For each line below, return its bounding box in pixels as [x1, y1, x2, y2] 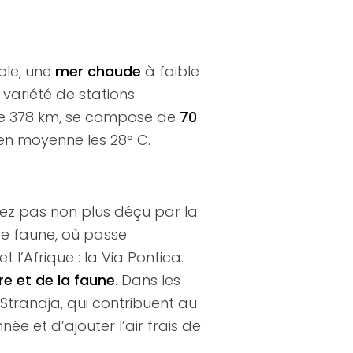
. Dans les [115, 270, 180, 291]
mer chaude [55, 61, 145, 81]
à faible [145, 61, 199, 81]
